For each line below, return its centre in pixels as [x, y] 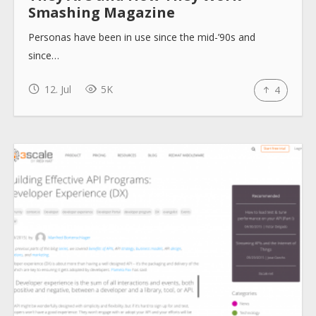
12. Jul [56, 89]
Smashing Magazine [102, 12]
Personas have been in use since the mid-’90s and [142, 37]
